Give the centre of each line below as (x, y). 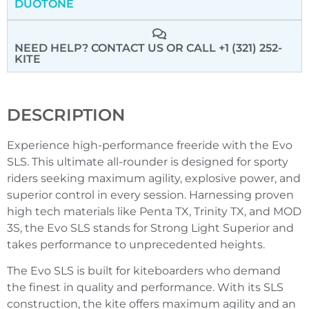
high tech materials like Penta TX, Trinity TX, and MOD (154, 211)
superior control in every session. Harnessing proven (150, 195)
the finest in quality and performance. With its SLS (145, 287)
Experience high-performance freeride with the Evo (150, 145)
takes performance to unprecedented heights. (136, 244)
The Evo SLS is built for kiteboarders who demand (144, 270)
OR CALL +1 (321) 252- (224, 48)
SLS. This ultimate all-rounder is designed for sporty (148, 161)
